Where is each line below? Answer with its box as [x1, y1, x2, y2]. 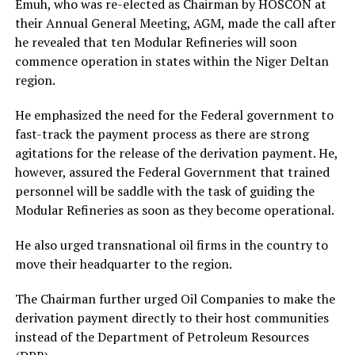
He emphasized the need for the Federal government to [14, 105, 334, 124]
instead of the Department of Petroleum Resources [14, 327, 309, 345]
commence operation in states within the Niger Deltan [14, 52, 329, 70]
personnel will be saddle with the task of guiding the [14, 181, 315, 200]
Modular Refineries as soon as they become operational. [14, 200, 334, 219]
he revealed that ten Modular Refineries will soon [14, 32, 297, 51]
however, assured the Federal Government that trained [14, 162, 330, 181]
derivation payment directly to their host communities [14, 308, 329, 326]
